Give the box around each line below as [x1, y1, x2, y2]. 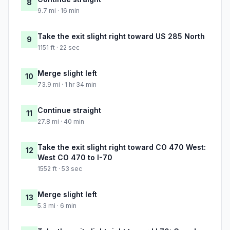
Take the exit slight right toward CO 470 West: [37, 143, 206, 152]
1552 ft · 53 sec [37, 165, 82, 173]
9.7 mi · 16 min [37, 7, 80, 15]
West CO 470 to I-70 [37, 153, 112, 162]
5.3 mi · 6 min [37, 202, 76, 210]
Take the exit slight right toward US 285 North [37, 32, 205, 41]
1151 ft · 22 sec [37, 44, 80, 52]
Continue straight [37, 106, 101, 115]
